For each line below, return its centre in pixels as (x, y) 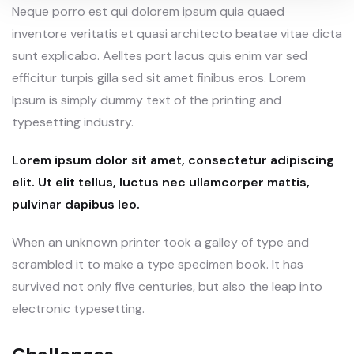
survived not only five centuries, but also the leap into (167, 287)
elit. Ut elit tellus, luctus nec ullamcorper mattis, (161, 183)
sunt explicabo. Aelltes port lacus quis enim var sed (160, 56)
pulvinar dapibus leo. (76, 205)
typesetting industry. (73, 122)
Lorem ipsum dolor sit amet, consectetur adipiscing (173, 160)
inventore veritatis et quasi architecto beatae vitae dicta (177, 34)
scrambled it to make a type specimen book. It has (158, 265)
